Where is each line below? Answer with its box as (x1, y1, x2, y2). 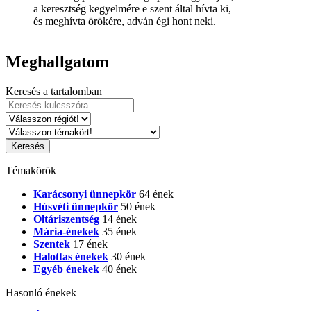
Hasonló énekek (6, 286, 76, 299)
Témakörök (6, 164, 56, 176)
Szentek (33, 237, 70, 250)
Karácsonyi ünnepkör (33, 187, 136, 200)
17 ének (70, 237, 108, 250)
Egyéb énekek (33, 262, 99, 275)
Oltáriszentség (33, 212, 99, 225)
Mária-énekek (33, 225, 99, 237)
